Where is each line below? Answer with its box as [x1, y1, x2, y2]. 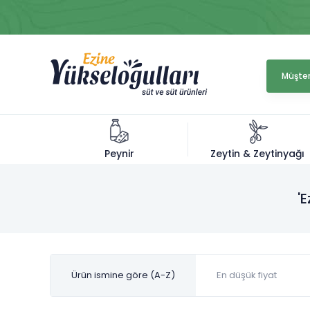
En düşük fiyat [217, 268, 277, 282]
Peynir [104, 147, 134, 161]
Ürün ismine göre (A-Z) [71, 268, 175, 282]
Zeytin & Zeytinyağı [210, 146, 304, 161]
